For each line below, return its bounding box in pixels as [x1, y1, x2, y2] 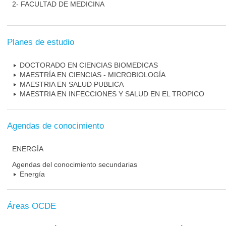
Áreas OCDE [7, 201, 56, 211]
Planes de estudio [7, 37, 74, 47]
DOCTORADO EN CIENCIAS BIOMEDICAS [20, 61, 158, 69]
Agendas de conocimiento [7, 121, 104, 131]
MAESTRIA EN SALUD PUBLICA [20, 80, 124, 88]
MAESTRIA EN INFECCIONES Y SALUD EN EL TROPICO [20, 90, 204, 98]
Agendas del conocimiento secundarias [12, 160, 137, 168]
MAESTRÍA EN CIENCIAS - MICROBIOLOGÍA [20, 71, 165, 79]
